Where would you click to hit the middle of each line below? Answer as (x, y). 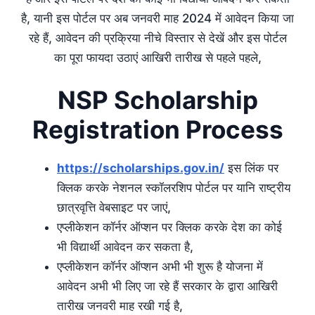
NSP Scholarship (157, 100)
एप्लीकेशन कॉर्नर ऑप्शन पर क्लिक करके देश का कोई (169, 227)
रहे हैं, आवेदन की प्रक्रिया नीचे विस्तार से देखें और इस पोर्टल (157, 38)
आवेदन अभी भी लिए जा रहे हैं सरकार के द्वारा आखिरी (167, 287)
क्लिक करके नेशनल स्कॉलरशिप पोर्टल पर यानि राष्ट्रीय (174, 188)
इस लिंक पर (251, 168)
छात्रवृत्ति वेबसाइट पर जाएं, (114, 208)
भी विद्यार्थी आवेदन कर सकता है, (125, 247)
